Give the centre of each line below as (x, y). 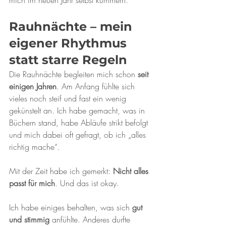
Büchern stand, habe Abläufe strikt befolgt (80, 123)
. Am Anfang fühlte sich (97, 86)
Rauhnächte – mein (72, 26)
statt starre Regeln (68, 60)
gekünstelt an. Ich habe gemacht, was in (78, 110)
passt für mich (32, 183)
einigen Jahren (33, 86)
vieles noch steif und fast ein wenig (69, 98)
